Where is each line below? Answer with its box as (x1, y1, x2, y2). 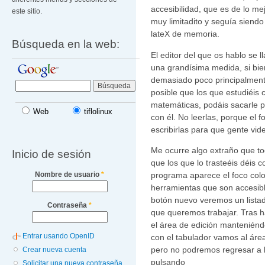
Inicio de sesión (12, 147, 91, 160)
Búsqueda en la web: (12, 37, 119, 51)
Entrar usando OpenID (22, 232, 95, 241)
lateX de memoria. (151, 29, 219, 39)
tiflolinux (84, 107, 113, 117)
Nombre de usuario (35, 170, 101, 179)
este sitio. (12, 7, 42, 16)
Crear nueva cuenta (22, 245, 87, 254)
